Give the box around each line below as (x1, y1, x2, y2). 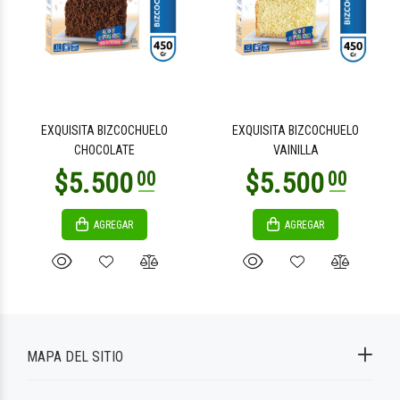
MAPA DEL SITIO (27, 348, 123, 365)
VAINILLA (272, 143, 319, 157)
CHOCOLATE (74, 143, 135, 157)
